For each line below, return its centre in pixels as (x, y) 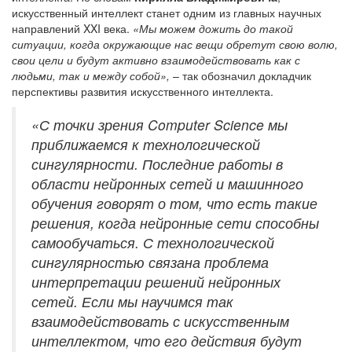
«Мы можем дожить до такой (213, 28)
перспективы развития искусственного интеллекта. (143, 91)
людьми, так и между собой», (91, 75)
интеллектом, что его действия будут (167, 340)
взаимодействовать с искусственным (160, 321)
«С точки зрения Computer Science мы (159, 124)
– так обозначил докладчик (240, 75)
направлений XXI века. (72, 28)
